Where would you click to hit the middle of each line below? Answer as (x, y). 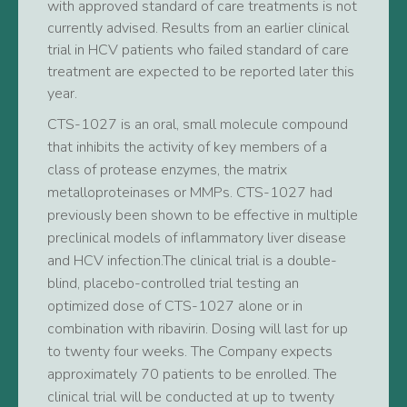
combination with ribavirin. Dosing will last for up (198, 329)
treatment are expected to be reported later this (201, 72)
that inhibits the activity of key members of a (187, 147)
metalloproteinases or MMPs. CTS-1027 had (190, 193)
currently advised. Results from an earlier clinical (198, 28)
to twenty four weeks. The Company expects (190, 352)
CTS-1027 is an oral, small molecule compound (198, 124)
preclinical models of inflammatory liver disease (197, 238)
